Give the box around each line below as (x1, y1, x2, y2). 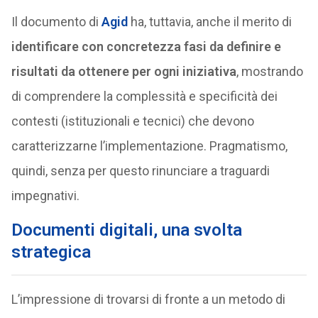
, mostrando (236, 64, 303, 79)
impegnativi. (11, 188, 79, 203)
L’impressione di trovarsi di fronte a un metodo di (11, 292, 285, 307)
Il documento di (11, 14, 102, 29)
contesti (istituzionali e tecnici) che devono (11, 114, 254, 128)
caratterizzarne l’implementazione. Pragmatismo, (11, 138, 287, 153)
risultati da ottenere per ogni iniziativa (11, 64, 236, 79)
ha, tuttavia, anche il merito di (130, 14, 292, 29)
